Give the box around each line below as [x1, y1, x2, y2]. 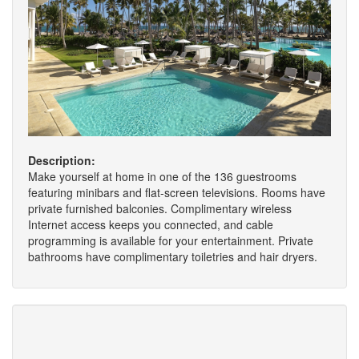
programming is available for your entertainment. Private [28, 232, 313, 248]
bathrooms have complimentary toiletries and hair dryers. [28, 248, 317, 264]
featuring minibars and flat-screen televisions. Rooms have [28, 184, 325, 200]
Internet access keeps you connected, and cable [28, 216, 273, 232]
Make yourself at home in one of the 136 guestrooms [28, 167, 296, 184]
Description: [28, 151, 95, 168]
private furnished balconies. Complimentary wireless [28, 200, 292, 216]
